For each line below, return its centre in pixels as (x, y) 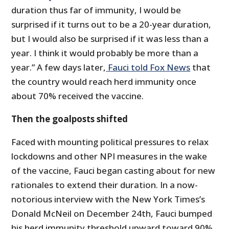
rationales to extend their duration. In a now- (105, 185)
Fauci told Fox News (148, 67)
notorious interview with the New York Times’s (108, 199)
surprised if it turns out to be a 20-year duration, (111, 25)
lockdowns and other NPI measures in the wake (109, 156)
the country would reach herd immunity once (104, 82)
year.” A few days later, (59, 67)
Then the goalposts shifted (70, 119)
